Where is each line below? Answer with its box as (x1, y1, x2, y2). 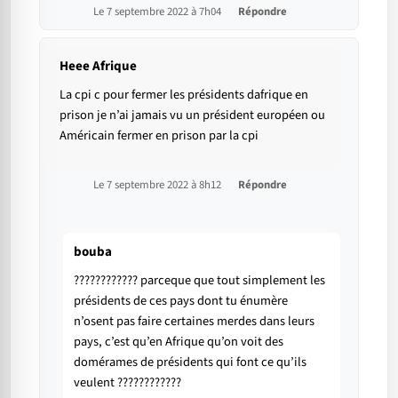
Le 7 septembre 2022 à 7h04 (93, 4, 224, 20)
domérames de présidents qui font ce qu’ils (74, 353, 306, 372)
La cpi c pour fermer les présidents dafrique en (60, 85, 308, 105)
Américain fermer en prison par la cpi (60, 126, 259, 146)
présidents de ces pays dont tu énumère (74, 291, 288, 311)
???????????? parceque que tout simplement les (74, 271, 325, 291)
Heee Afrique (60, 57, 137, 76)
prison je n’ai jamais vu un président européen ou (60, 106, 325, 125)
